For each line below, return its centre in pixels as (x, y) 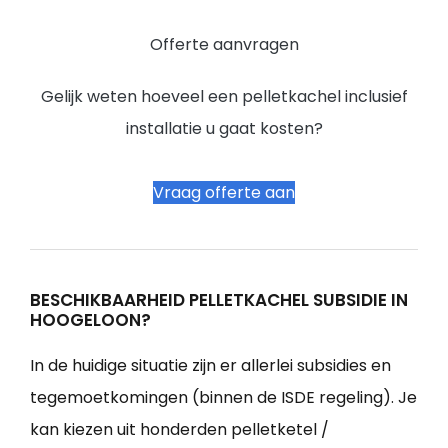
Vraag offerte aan (224, 192)
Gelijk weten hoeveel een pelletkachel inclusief (224, 96)
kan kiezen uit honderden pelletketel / (179, 429)
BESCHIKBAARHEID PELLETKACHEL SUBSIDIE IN (219, 299)
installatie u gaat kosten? (224, 128)
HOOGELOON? (90, 319)
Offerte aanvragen (224, 44)
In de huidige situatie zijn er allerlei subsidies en (210, 365)
